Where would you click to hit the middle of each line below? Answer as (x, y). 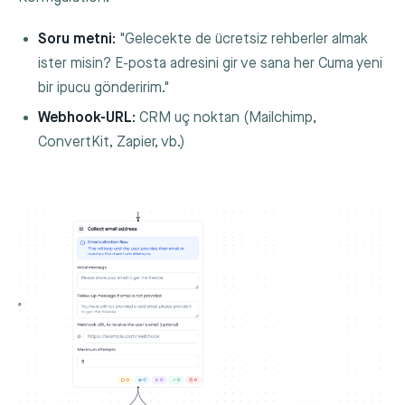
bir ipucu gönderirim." (104, 88)
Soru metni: (77, 39)
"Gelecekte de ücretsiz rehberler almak (242, 39)
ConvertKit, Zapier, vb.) (112, 143)
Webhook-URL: (87, 118)
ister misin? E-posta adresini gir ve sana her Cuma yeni (211, 63)
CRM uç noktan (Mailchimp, (226, 118)
